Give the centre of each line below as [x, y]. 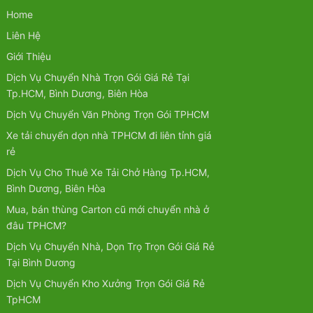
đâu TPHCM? [36, 226]
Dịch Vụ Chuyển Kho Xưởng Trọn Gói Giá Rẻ [105, 284]
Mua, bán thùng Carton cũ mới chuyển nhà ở [107, 210]
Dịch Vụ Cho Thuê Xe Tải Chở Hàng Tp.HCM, [108, 173]
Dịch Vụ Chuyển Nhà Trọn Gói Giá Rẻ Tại [97, 78]
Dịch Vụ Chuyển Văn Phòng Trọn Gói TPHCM [107, 115]
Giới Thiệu [28, 57]
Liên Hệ [23, 36]
